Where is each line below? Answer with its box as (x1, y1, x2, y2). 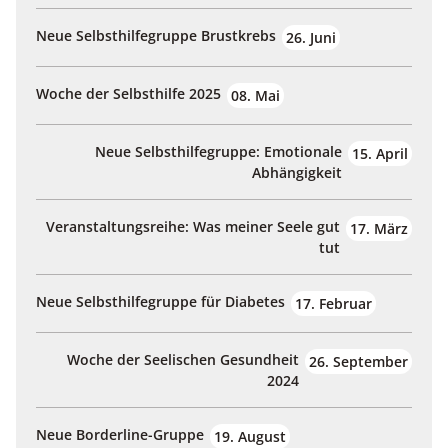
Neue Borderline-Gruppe (36, 425, 204, 445)
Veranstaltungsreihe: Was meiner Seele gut (46, 217, 340, 237)
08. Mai (231, 86, 280, 106)
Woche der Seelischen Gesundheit (67, 350, 299, 370)
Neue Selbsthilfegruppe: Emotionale (95, 142, 342, 162)
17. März (350, 219, 408, 239)
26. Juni (286, 28, 336, 48)
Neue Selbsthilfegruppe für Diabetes (36, 292, 285, 312)
